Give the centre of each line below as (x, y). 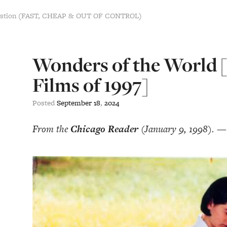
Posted (45, 103)
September (74, 103)
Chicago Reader (106, 129)
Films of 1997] (90, 85)
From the (51, 129)
